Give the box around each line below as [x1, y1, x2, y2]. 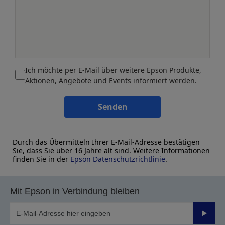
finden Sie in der [13, 154, 70, 164]
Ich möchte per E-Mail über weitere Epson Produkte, [25, 65, 201, 75]
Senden [97, 101, 128, 113]
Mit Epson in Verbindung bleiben [10, 186, 140, 196]
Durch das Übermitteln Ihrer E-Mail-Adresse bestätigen [13, 137, 200, 147]
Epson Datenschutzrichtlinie [70, 154, 165, 164]
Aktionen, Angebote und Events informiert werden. [25, 76, 197, 85]
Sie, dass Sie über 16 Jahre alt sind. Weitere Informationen [13, 146, 210, 155]
